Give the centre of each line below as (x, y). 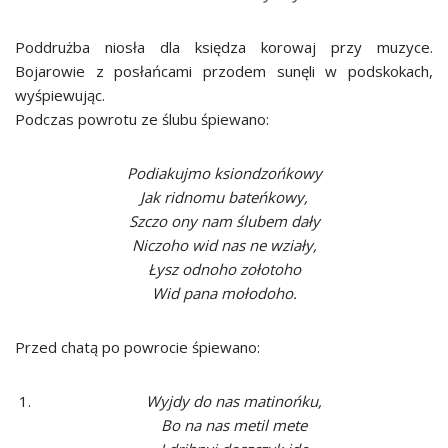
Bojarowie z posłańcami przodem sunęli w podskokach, (224, 71)
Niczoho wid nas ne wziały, (224, 245)
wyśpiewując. (60, 95)
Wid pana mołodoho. (224, 293)
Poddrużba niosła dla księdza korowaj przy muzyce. (224, 47)
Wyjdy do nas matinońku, (234, 401)
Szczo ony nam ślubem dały (224, 221)
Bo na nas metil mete (234, 425)
